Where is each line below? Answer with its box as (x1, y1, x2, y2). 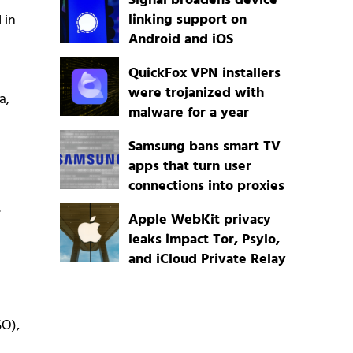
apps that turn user (128, 155, 251, 179)
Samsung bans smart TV (128, 136, 281, 159)
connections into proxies (128, 175, 284, 199)
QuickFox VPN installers (128, 62, 281, 86)
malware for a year (128, 102, 249, 125)
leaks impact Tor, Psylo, (128, 229, 280, 252)
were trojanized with (128, 82, 264, 106)
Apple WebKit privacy (128, 209, 271, 232)
